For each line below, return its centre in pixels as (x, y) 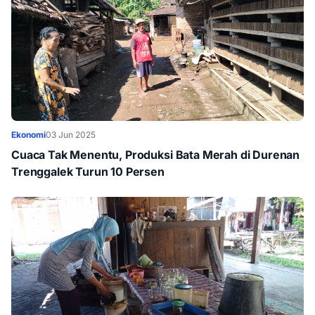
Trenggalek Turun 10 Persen (88, 172)
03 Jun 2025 (71, 135)
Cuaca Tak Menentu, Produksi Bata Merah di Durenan (156, 155)
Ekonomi (28, 135)
